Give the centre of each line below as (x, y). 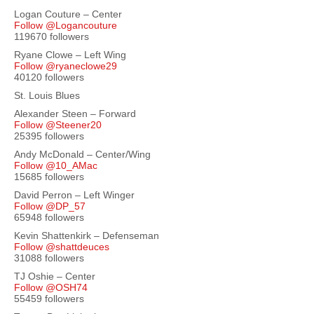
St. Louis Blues (47, 95)
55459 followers (49, 299)
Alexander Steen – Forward (75, 114)
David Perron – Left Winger (74, 195)
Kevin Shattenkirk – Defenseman (87, 235)
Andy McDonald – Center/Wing (82, 154)
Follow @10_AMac (56, 165)
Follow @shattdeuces (62, 247)
